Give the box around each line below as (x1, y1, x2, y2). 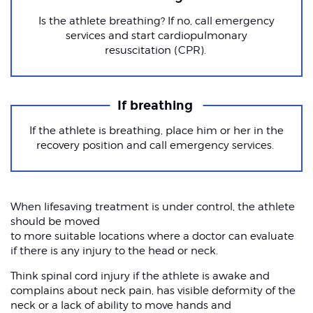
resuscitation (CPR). (104, 44, 209, 57)
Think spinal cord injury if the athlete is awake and (10, 270, 270, 283)
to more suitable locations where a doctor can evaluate (10, 230, 294, 243)
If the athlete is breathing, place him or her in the (29, 124, 284, 138)
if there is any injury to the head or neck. (10, 245, 221, 258)
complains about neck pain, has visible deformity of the (10, 284, 296, 298)
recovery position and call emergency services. (36, 139, 277, 152)
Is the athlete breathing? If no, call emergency (38, 15, 275, 28)
